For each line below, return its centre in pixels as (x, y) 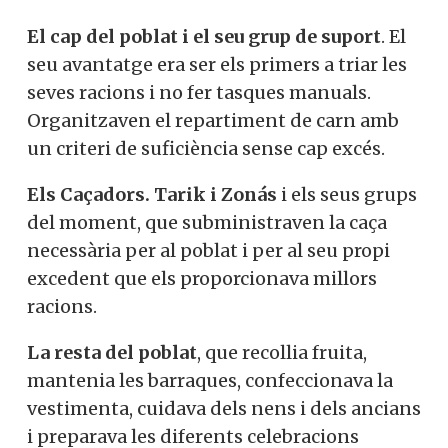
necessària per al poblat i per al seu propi (208, 251)
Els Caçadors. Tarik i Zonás (152, 195)
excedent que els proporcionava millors (202, 279)
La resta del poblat (112, 353)
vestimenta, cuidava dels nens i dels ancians (224, 409)
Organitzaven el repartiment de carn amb (213, 121)
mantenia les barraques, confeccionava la (210, 381)
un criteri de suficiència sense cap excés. (206, 149)
